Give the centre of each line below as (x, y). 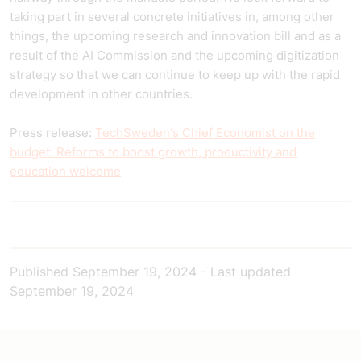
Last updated (249, 271)
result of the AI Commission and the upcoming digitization (174, 55)
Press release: (52, 133)
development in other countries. (104, 94)
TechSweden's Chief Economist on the (205, 133)
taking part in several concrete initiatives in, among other (172, 17)
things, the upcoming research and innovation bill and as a (175, 36)
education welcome (65, 171)
